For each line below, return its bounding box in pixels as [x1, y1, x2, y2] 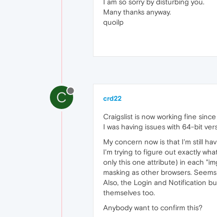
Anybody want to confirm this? [103, 203, 202, 212]
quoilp [103, 17, 124, 26]
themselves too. [103, 188, 155, 197]
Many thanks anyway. [103, 7, 171, 16]
